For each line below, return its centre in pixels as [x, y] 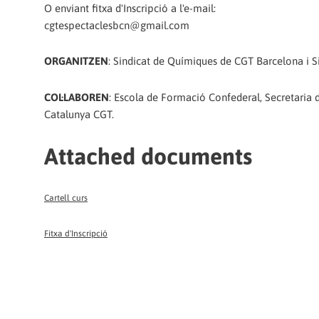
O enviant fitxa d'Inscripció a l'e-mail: [130, 9]
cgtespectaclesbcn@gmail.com [117, 26]
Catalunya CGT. [79, 114]
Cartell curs [66, 198]
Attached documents [148, 156]
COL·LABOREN [77, 97]
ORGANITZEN [76, 61]
